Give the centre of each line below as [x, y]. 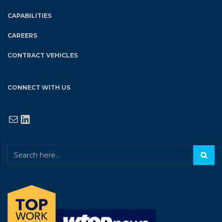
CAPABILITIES [29, 16]
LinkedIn [45, 118]
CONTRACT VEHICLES [43, 55]
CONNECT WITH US [39, 87]
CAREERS [22, 35]
